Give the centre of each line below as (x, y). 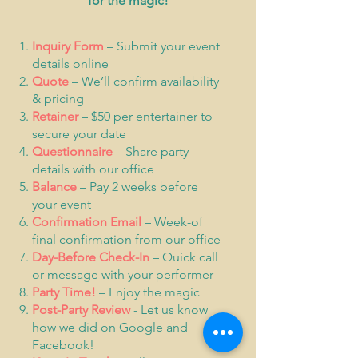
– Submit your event (162, 46)
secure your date (79, 134)
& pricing (58, 99)
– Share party (151, 151)
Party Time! (64, 292)
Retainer (55, 116)
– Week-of (172, 222)
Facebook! (63, 345)
